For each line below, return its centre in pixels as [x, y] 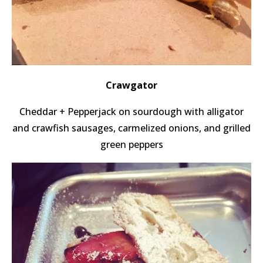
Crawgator [131, 85]
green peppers [131, 145]
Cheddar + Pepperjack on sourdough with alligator [131, 112]
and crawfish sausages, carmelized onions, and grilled [131, 128]
